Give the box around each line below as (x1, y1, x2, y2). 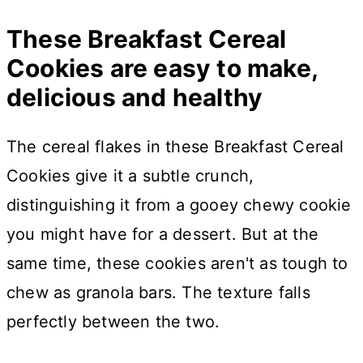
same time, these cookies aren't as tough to (6, 253, 348, 273)
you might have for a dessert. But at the (6, 224, 319, 244)
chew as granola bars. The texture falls (6, 282, 310, 302)
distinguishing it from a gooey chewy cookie (6, 194, 352, 215)
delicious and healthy (6, 82, 263, 112)
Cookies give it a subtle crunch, (6, 165, 254, 186)
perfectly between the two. (6, 311, 220, 331)
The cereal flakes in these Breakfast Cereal (6, 136, 344, 156)
